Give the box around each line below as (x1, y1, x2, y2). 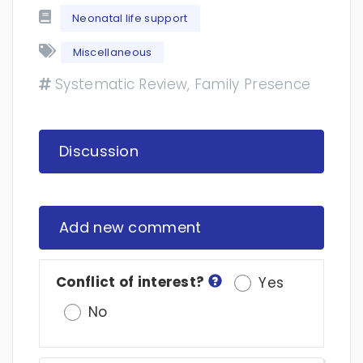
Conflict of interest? (56, 272, 208, 292)
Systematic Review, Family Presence (55, 75, 311, 94)
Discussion (59, 141, 139, 161)
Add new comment (59, 217, 202, 237)
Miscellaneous (72, 44, 152, 60)
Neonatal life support (72, 11, 188, 26)
